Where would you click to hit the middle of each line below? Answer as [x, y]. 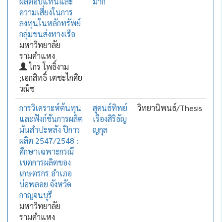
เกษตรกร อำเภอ [45, 173]
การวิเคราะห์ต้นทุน [50, 108]
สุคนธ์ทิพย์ [110, 108]
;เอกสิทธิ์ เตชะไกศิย [51, 78]
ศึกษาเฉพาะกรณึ [46, 151]
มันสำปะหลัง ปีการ [50, 130]
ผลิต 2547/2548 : [49, 140]
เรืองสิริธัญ [110, 119]
